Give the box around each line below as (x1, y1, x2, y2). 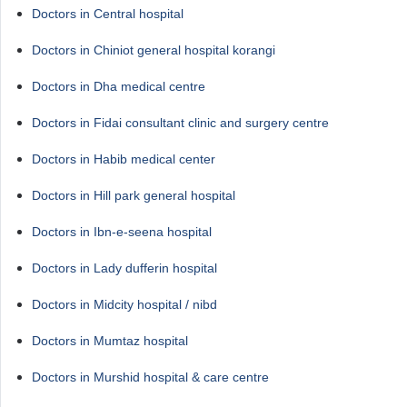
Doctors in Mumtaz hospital (32, 333, 188, 348)
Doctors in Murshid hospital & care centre (32, 370, 269, 384)
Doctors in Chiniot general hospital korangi (32, 43, 275, 57)
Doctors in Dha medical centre (32, 79, 205, 94)
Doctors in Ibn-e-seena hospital (32, 224, 212, 239)
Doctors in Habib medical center (32, 152, 215, 166)
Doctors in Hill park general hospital (32, 188, 235, 203)
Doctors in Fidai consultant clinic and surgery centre (32, 115, 329, 130)
